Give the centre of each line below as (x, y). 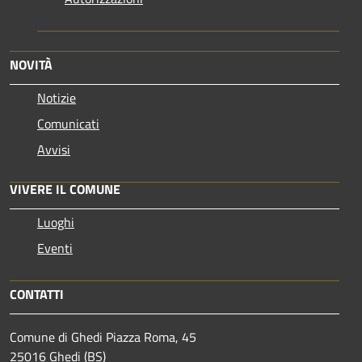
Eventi (55, 248)
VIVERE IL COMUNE (65, 189)
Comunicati (68, 123)
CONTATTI (37, 294)
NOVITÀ (31, 64)
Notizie (57, 97)
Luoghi (56, 222)
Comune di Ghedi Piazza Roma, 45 (103, 337)
